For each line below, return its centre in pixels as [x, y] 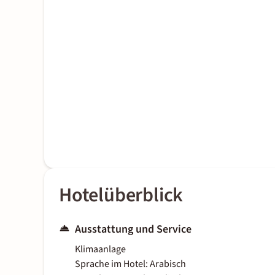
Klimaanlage [100, 250]
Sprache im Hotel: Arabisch [130, 264]
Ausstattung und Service [133, 230]
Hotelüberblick [121, 196]
